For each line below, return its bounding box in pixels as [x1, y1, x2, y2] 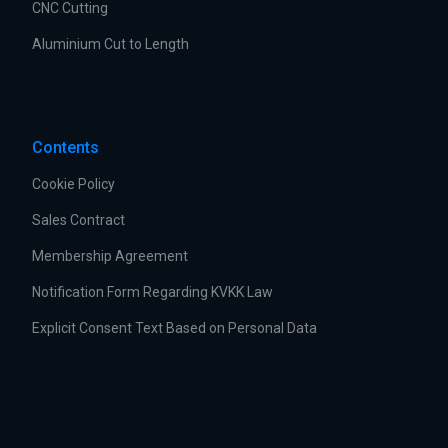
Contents [32, 138, 99, 157]
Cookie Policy [32, 176, 115, 192]
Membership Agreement [32, 248, 188, 264]
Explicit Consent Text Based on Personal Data [32, 320, 317, 336]
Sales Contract [32, 212, 125, 228]
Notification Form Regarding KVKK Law [32, 284, 273, 300]
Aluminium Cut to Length [32, 36, 189, 52]
